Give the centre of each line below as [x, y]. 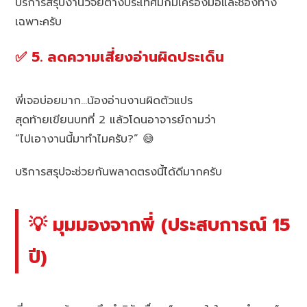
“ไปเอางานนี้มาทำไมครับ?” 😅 [85, 139]
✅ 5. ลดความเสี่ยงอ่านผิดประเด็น [120, 58]
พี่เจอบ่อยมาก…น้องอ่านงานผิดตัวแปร [104, 101]
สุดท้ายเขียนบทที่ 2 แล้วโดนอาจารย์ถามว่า [116, 120]
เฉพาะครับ [39, 22]
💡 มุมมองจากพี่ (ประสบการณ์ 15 [160, 225]
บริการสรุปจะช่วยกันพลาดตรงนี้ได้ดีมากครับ [119, 172]
